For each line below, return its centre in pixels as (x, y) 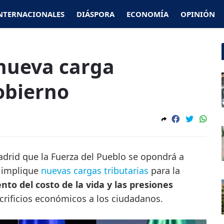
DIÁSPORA (95, 14)
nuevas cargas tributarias (95, 170)
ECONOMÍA (147, 14)
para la (165, 170)
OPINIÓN (198, 14)
